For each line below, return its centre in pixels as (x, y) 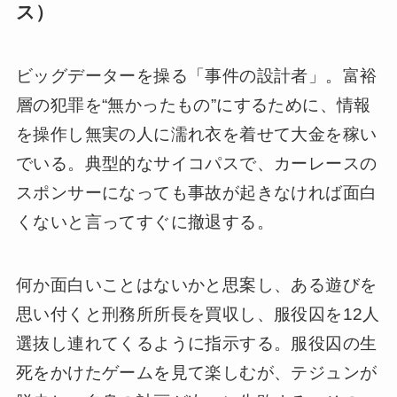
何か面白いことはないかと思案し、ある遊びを (196, 284)
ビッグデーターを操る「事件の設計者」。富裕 (196, 75)
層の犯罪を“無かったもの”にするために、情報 (193, 105)
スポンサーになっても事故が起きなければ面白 (196, 192)
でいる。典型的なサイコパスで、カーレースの (196, 163)
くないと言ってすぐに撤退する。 (144, 222)
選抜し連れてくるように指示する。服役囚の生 (196, 343)
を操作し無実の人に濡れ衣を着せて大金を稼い (196, 134)
